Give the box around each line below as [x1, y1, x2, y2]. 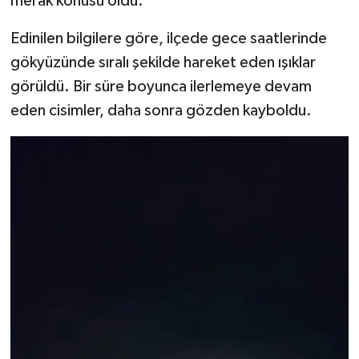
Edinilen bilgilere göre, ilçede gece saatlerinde [10, 30, 327, 46]
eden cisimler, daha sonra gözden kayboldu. [10, 102, 312, 119]
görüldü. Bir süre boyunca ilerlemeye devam [10, 78, 312, 95]
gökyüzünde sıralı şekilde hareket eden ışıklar [10, 54, 316, 71]
